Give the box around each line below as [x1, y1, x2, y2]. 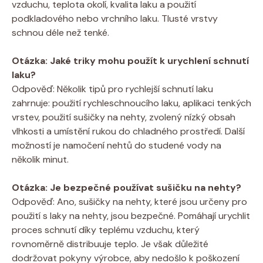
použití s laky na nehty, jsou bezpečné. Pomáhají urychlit [12, 209, 250, 222]
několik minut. [12, 153, 69, 166]
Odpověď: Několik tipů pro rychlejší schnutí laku [12, 82, 213, 95]
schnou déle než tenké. [12, 26, 109, 39]
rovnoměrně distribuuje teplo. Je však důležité [12, 237, 208, 250]
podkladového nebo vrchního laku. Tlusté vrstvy [12, 12, 218, 25]
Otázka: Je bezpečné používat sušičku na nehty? [12, 181, 241, 194]
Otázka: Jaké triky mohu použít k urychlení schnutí [12, 54, 249, 67]
